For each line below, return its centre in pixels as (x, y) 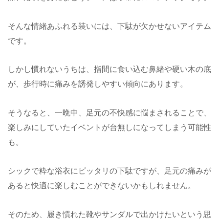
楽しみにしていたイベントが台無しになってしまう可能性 (109, 128)
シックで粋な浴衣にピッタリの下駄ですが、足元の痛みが (109, 171)
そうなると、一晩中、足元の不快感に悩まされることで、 (109, 113)
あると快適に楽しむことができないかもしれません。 (102, 185)
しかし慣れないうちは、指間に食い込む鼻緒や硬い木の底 (109, 69)
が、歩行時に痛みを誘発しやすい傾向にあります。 (98, 84)
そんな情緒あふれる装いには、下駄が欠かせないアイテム (109, 26)
